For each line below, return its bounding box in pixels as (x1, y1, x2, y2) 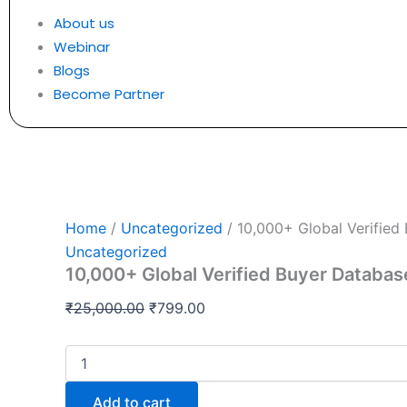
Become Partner (54, 84, 164, 104)
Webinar (54, 36, 110, 56)
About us (54, 13, 114, 33)
